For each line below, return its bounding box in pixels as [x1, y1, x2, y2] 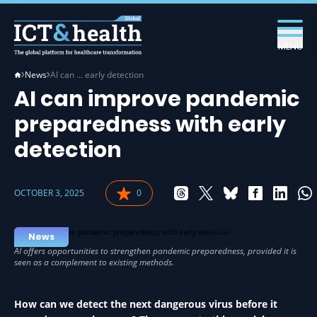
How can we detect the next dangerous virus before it [14, 297, 277, 311]
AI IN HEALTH [221, 215, 275, 227]
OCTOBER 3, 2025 [14, 187, 84, 199]
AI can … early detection [50, 69, 144, 81]
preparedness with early [14, 110, 286, 139]
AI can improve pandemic [14, 84, 300, 114]
